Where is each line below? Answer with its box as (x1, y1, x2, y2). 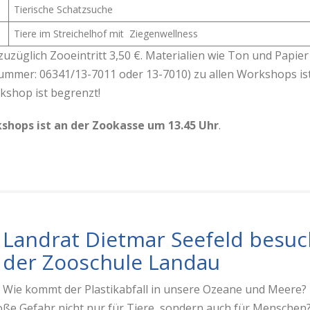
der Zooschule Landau (3, 248, 220, 276)
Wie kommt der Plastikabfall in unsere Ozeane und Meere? (3, 282, 307, 297)
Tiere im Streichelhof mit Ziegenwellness (14, 27, 198, 40)
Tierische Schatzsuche (14, 3, 116, 16)
